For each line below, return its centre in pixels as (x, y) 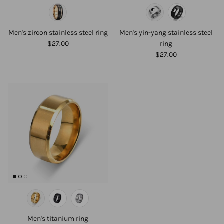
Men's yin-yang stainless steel (166, 33)
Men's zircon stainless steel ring (58, 33)
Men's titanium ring (58, 219)
